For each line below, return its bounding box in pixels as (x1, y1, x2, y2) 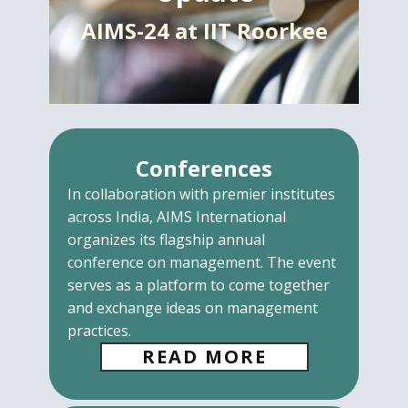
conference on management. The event (67, 252, 336, 272)
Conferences (136, 153, 272, 183)
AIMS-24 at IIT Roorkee (80, 15, 328, 46)
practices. (67, 321, 131, 341)
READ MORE (141, 344, 267, 369)
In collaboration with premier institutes (67, 184, 335, 204)
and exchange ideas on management (67, 298, 318, 318)
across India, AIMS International (67, 207, 286, 227)
